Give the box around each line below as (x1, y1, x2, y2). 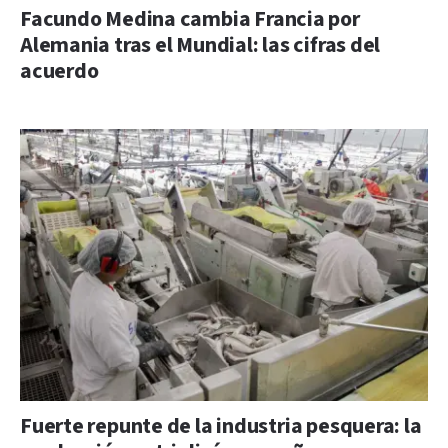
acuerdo (20, 56, 99, 86)
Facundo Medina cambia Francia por (20, 4, 360, 34)
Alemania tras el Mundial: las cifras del (20, 30, 381, 60)
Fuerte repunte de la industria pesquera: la (20, 411, 422, 441)
